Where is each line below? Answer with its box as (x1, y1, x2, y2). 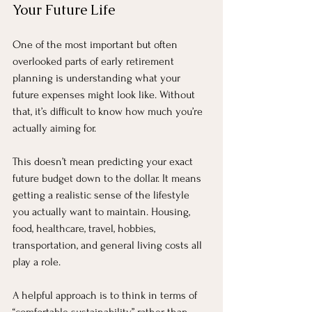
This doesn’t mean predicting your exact (13, 155, 196, 168)
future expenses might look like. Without (13, 88, 198, 101)
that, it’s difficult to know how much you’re (13, 104, 205, 118)
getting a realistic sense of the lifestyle (13, 188, 192, 201)
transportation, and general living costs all (13, 238, 205, 251)
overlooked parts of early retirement (13, 54, 177, 68)
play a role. (13, 255, 61, 268)
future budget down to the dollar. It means (13, 171, 204, 185)
